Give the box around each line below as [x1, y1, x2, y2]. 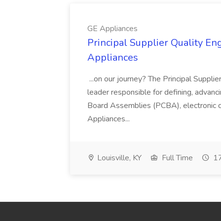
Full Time [160, 152, 193, 163]
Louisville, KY [95, 152, 142, 163]
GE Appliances [87, 23, 138, 34]
